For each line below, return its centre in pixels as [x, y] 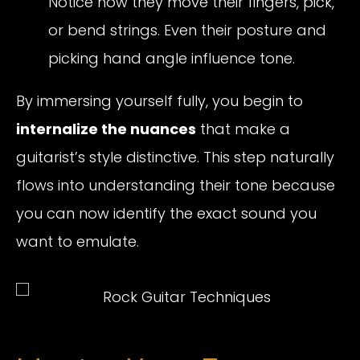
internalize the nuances [106, 129]
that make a [243, 129]
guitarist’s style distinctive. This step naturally [175, 157]
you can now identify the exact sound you [166, 214]
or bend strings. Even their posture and [187, 31]
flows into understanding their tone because [176, 186]
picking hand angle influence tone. [172, 59]
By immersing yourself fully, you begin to [160, 101]
